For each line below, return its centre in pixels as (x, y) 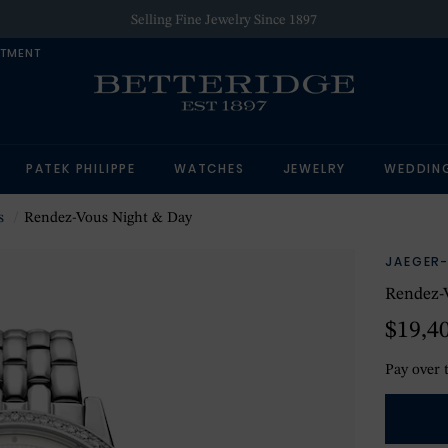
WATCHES (209, 168)
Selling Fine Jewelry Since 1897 (224, 20)
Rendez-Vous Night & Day (108, 218)
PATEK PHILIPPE (81, 168)
